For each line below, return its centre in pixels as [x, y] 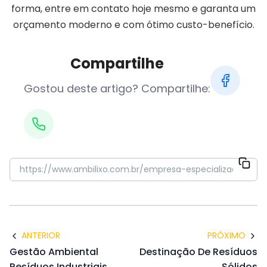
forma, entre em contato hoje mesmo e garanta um [133, 9]
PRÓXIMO [226, 235]
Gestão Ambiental [54, 252]
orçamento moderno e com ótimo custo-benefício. [133, 25]
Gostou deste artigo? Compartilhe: [117, 89]
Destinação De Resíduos [198, 252]
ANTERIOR [41, 235]
